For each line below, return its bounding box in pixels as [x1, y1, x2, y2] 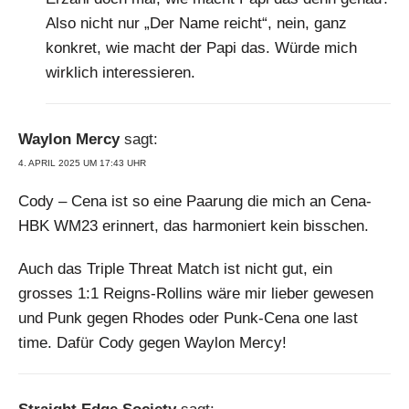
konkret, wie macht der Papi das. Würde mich [46, 39, 357, 58]
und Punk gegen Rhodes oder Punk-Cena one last [18, 309, 358, 328]
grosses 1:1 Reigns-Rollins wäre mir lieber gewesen [18, 285, 373, 303]
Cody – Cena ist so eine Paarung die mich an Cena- [18, 193, 372, 211]
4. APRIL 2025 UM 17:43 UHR [18, 158, 146, 169]
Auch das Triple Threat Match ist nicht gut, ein [18, 260, 332, 278]
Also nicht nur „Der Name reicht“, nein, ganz [46, 15, 347, 33]
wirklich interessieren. [46, 64, 195, 82]
